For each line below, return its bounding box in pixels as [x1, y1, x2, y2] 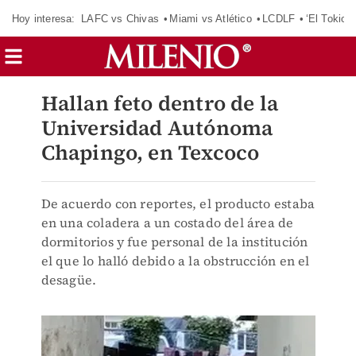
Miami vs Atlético [169, 12, 252, 25]
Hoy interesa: [12, 12, 75, 25]
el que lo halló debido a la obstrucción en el [41, 252, 310, 269]
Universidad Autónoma [41, 114, 273, 142]
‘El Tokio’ [305, 12, 350, 25]
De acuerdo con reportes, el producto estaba [41, 195, 315, 212]
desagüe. [41, 271, 97, 288]
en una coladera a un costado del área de [41, 214, 294, 231]
